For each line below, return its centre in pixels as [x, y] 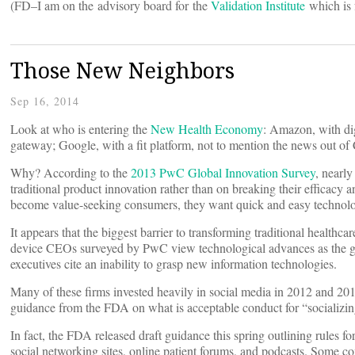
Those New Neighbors [122, 71]
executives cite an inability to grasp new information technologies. [174, 264]
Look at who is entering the [80, 129]
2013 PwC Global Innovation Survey [223, 173]
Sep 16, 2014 [45, 101]
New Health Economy [207, 129]
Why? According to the [71, 173]
